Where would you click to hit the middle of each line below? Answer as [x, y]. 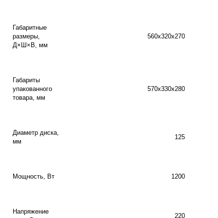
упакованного [32, 89]
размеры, [26, 36]
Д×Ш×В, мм [30, 45]
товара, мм [29, 98]
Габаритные [30, 27]
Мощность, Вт [34, 176]
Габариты [26, 80]
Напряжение [31, 211]
